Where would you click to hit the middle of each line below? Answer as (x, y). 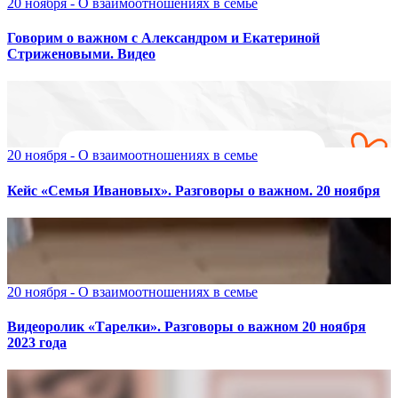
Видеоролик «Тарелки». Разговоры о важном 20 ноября (187, 327)
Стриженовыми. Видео (81, 54)
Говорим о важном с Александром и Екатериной (163, 38)
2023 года (37, 343)
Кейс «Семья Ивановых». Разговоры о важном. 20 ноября (194, 190)
